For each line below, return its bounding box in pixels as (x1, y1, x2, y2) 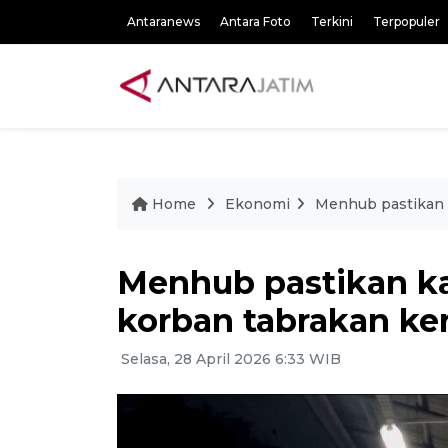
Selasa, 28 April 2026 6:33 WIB (117, 350, 341, 368)
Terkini (311, 14, 353, 29)
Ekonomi (225, 195, 290, 213)
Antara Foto (220, 14, 291, 29)
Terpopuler (373, 14, 440, 29)
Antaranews (127, 14, 200, 29)
